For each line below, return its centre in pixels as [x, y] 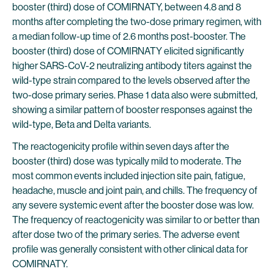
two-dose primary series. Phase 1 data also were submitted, [135, 95]
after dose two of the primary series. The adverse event [126, 235]
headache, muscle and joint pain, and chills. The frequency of [135, 191]
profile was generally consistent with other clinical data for [130, 249]
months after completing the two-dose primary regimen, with [137, 22]
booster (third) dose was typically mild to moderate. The [127, 161]
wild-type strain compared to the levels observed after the [131, 80]
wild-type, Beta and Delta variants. [82, 124]
